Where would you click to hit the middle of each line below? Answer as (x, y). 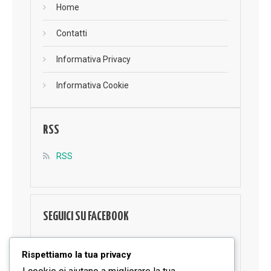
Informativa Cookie (93, 85)
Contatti (72, 33)
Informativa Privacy (94, 59)
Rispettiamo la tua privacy (77, 255)
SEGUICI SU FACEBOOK (86, 216)
